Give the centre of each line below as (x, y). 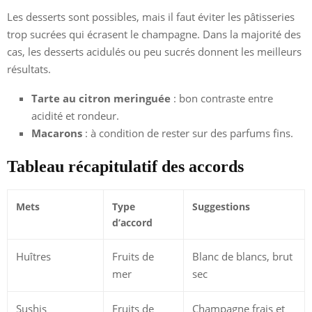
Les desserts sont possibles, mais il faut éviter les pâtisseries (151, 16)
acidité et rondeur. (75, 115)
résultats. (29, 69)
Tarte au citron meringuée (101, 98)
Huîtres (33, 256)
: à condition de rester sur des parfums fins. (188, 133)
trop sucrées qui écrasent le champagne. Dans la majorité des (154, 34)
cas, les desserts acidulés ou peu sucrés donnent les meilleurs (154, 51)
